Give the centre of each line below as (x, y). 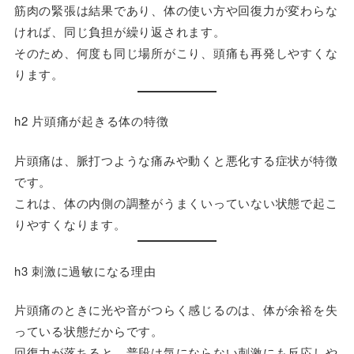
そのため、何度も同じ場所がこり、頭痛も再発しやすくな (176, 53)
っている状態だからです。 (88, 331)
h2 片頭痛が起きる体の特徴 (91, 121)
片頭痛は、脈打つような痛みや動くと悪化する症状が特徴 (176, 160)
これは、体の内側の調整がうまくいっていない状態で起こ (176, 202)
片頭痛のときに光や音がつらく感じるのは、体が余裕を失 (176, 310)
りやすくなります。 (70, 224)
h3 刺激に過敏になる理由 (85, 270)
